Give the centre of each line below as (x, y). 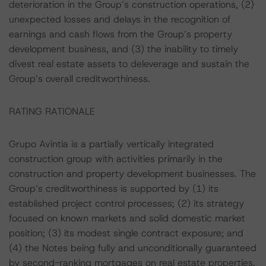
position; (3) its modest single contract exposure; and (126, 233)
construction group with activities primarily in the (116, 159)
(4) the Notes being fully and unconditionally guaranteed (133, 248)
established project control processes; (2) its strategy (126, 203)
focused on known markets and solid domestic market (127, 218)
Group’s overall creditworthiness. (80, 79)
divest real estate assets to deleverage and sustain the (129, 64)
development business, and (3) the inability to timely (123, 49)
